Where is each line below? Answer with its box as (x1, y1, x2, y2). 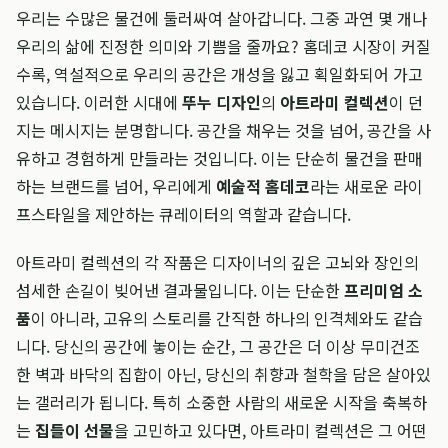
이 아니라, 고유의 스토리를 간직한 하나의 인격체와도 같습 (31, 306, 423, 330)
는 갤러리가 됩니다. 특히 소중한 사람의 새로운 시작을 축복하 (16, 390, 427, 414)
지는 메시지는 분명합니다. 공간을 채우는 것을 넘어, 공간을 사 (16, 118, 431, 142)
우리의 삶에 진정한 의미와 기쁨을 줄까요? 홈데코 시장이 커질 (16, 34, 431, 58)
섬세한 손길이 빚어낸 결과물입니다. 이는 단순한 (16, 278, 344, 302)
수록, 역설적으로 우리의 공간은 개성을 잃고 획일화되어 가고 (16, 62, 423, 86)
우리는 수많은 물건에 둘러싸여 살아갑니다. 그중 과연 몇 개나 (16, 6, 427, 30)
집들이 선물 (35, 418, 114, 442)
